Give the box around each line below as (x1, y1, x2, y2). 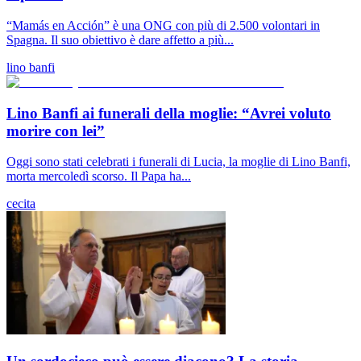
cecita (6, 197, 35, 211)
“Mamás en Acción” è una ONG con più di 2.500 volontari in (6, 18, 320, 32)
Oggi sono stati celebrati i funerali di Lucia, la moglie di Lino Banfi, (6, 155, 351, 169)
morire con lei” (6, 122, 105, 139)
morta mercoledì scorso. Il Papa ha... (6, 169, 191, 184)
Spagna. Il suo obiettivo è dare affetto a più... (6, 32, 234, 47)
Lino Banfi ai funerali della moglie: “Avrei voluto (6, 104, 331, 122)
